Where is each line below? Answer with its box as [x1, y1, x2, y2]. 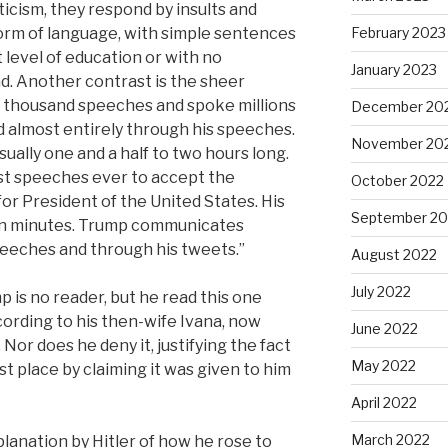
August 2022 [350, 245, 437, 263]
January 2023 [350, 60, 437, 78]
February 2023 [350, 23, 446, 41]
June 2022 [350, 319, 418, 337]
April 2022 [350, 393, 417, 411]
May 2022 [350, 356, 416, 374]
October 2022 [350, 171, 444, 189]
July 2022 [350, 282, 411, 300]
